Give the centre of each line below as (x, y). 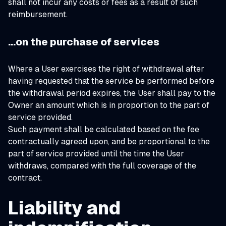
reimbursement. (38, 14)
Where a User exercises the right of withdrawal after (106, 69)
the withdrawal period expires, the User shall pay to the (112, 93)
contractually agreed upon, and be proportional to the (109, 142)
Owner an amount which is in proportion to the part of (109, 105)
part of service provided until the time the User (96, 154)
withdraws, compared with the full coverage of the (102, 166)
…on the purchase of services (84, 42)
